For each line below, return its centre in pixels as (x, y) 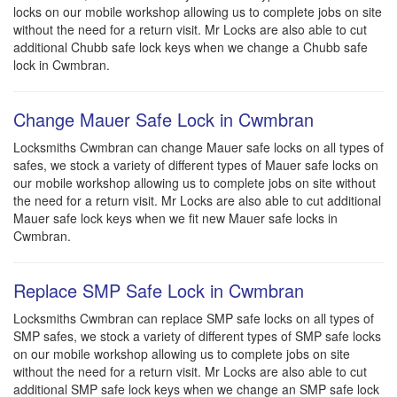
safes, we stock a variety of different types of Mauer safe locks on (196, 165)
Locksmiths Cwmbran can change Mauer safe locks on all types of (198, 148)
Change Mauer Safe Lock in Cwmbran (163, 120)
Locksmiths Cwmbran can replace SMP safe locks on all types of (194, 319)
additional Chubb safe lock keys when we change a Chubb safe (191, 47)
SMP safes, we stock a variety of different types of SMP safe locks (197, 336)
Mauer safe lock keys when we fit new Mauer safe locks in (175, 218)
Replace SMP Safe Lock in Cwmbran (159, 291)
